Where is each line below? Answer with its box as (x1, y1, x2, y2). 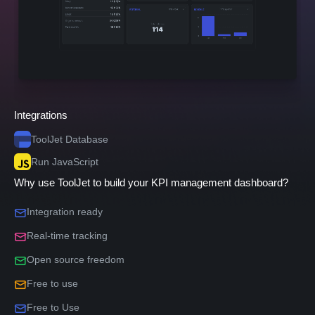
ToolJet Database (31, 133, 108, 145)
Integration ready (27, 205, 103, 217)
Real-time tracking (27, 229, 108, 241)
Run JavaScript (31, 155, 98, 167)
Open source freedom (27, 253, 124, 265)
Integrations (14, 108, 67, 121)
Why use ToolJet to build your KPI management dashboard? (14, 176, 288, 188)
